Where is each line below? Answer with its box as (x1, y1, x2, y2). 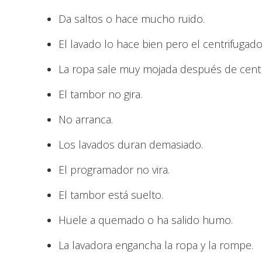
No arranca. (58, 112, 113, 126)
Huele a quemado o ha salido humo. (58, 213, 233, 227)
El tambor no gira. (58, 87, 142, 101)
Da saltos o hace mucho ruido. (58, 12, 205, 26)
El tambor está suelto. (58, 188, 163, 202)
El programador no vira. (58, 163, 170, 177)
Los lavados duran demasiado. (58, 137, 203, 151)
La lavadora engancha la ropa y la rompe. (58, 238, 253, 252)
